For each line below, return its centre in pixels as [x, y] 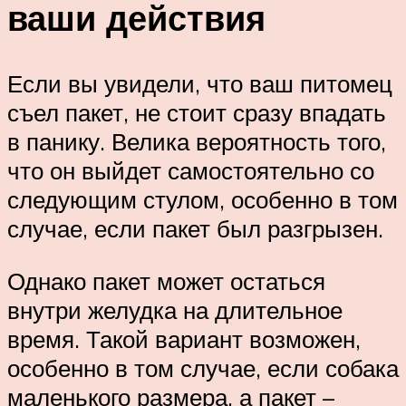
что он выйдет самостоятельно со [191, 170]
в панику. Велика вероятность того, [197, 141]
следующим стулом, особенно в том [203, 199]
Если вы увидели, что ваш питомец [200, 83]
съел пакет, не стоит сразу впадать [197, 112]
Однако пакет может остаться [166, 280]
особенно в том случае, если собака [203, 367]
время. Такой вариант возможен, [184, 338]
